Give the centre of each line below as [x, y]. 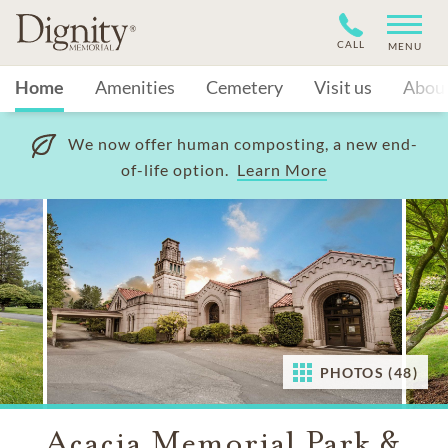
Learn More [282, 169]
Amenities [135, 87]
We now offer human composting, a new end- [243, 144]
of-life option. [179, 169]
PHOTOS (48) [368, 372]
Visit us [343, 87]
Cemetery [244, 87]
